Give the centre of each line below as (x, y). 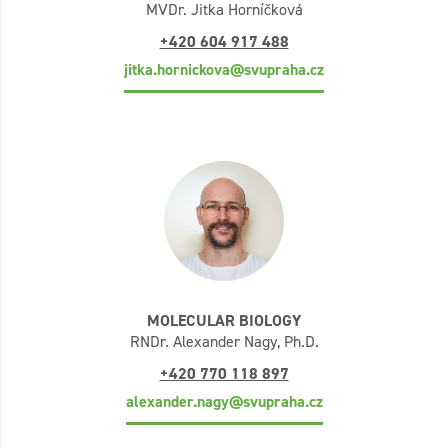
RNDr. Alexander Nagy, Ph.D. (224, 341)
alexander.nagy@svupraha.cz (224, 401)
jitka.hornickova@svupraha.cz (224, 69)
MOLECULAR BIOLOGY (224, 320)
